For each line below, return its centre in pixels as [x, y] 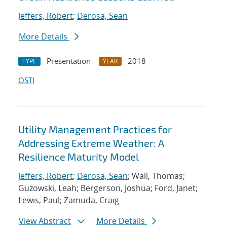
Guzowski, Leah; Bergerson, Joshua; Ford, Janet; [108, 188]
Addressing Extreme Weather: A [91, 143]
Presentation [69, 61]
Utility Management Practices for [95, 129]
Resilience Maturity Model [79, 157]
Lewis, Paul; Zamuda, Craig [69, 200]
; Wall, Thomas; [156, 176]
